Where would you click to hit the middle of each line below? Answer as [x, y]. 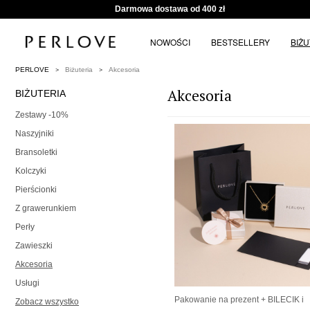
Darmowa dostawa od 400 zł [170, 9]
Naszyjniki [35, 134]
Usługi [27, 283]
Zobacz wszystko [47, 302]
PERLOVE [32, 70]
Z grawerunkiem [46, 209]
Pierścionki [36, 190]
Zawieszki [34, 246]
